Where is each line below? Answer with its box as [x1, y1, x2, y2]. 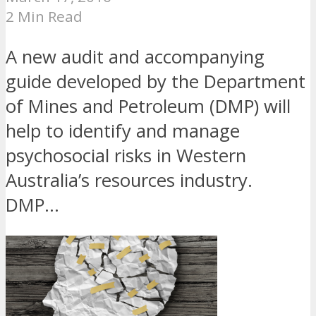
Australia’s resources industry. [6, 167, 253, 193]
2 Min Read [6, 6, 83, 27]
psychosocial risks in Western [6, 142, 246, 168]
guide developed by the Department [6, 68, 305, 94]
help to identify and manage [6, 118, 240, 143]
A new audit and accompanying [6, 44, 265, 69]
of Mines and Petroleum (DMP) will [6, 93, 291, 119]
